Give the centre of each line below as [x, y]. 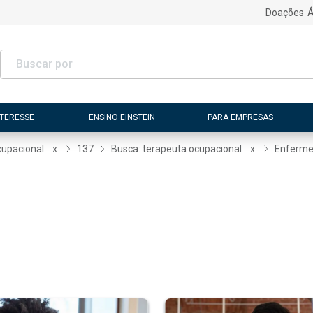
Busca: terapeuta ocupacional [177, 149]
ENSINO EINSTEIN [122, 117]
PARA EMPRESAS [240, 117]
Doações [284, 13]
